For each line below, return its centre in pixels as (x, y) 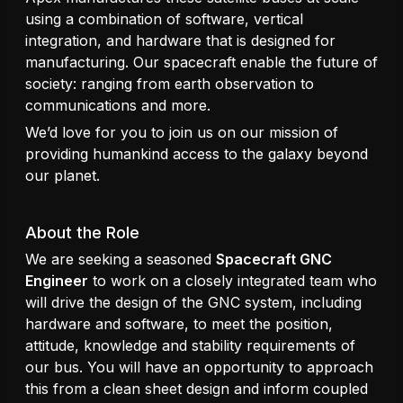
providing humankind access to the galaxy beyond (197, 153)
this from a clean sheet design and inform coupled (197, 389)
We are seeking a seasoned (121, 260)
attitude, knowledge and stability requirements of (190, 346)
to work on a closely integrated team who (233, 281)
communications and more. (118, 106)
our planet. (65, 175)
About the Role (82, 232)
